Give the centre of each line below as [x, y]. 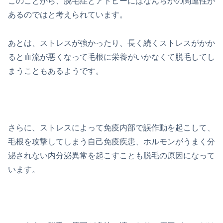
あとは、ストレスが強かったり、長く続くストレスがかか [111, 43]
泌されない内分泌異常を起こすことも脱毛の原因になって [111, 155]
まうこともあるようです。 [56, 71]
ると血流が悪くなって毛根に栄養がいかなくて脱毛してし [111, 57]
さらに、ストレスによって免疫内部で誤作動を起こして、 [111, 127]
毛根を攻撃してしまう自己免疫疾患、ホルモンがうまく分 [111, 141]
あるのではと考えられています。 [68, 15]
